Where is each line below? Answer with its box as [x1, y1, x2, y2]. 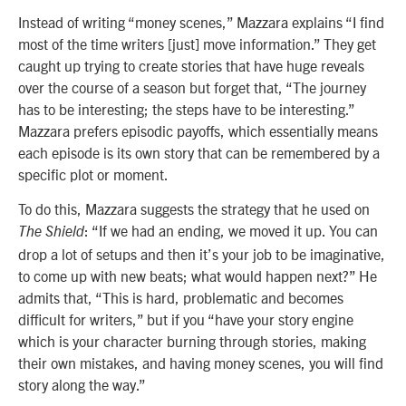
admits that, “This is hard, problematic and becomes [18, 288, 343, 307]
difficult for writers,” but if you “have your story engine [18, 310, 353, 329]
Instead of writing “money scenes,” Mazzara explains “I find [18, 12, 384, 31]
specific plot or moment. [18, 164, 171, 183]
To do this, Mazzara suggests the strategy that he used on [18, 199, 370, 218]
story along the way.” [18, 375, 146, 394]
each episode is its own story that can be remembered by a [18, 142, 380, 161]
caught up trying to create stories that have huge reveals [18, 55, 364, 74]
